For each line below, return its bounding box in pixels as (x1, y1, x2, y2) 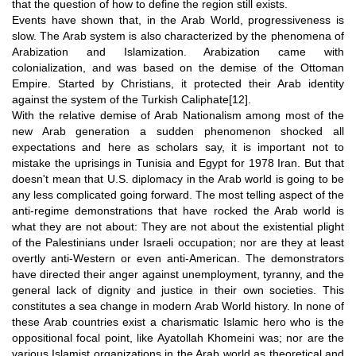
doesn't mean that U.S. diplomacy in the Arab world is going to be (12, 172, 344, 185)
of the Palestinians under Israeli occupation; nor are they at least (12, 235, 344, 249)
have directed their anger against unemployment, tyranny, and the (12, 267, 344, 281)
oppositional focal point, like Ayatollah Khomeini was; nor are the (12, 331, 344, 344)
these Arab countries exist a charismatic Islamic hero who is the (12, 315, 344, 328)
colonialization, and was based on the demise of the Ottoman (12, 60, 344, 74)
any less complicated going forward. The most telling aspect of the (12, 188, 344, 201)
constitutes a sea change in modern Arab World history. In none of (12, 299, 344, 312)
